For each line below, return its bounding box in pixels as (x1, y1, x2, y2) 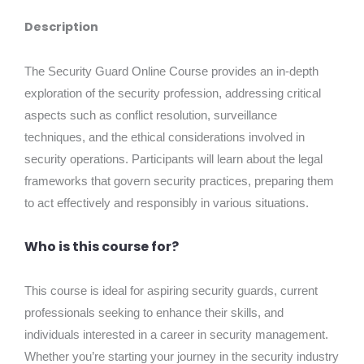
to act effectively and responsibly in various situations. (24, 195, 309, 210)
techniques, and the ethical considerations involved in (24, 129, 305, 144)
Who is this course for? (24, 236, 179, 256)
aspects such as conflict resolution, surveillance (24, 107, 277, 122)
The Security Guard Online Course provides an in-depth (24, 63, 318, 78)
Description (24, 19, 98, 36)
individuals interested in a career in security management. (24, 327, 328, 341)
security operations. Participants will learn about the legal (24, 151, 323, 166)
